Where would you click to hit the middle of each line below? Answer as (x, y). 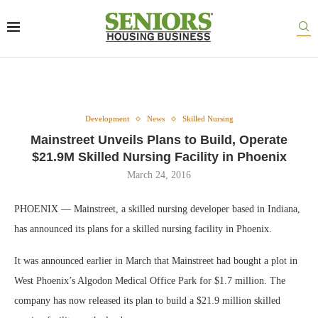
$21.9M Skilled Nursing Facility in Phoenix (159, 157)
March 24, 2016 (159, 175)
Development (107, 119)
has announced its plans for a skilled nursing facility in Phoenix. (143, 229)
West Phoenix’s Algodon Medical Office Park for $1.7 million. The (150, 281)
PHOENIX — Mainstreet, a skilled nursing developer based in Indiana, (157, 209)
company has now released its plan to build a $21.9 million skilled (147, 301)
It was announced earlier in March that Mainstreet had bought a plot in (156, 261)
